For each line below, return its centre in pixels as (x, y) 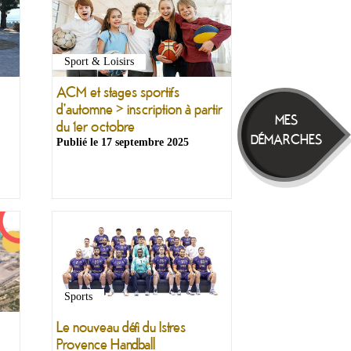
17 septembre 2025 (145, 143)
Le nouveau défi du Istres (121, 327)
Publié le (79, 143)
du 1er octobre (96, 126)
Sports (78, 297)
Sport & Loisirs (99, 62)
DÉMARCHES (286, 139)
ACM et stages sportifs (118, 92)
